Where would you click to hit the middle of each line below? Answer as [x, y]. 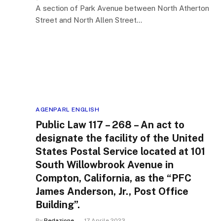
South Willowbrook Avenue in [105, 165]
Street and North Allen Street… [89, 20]
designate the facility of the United [120, 138]
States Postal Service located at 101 [120, 151]
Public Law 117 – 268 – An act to [110, 125]
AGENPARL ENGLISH [68, 110]
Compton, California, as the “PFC [113, 178]
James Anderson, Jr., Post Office [112, 191]
